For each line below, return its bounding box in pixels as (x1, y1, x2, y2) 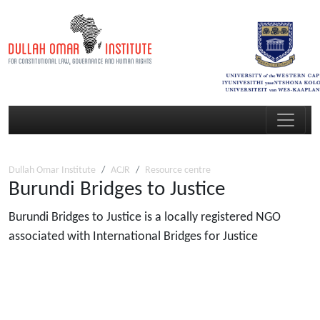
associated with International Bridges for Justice (9, 230, 258, 244)
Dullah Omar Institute (9, 165, 96, 176)
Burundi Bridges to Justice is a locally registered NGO (9, 211, 281, 224)
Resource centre (145, 165, 211, 176)
